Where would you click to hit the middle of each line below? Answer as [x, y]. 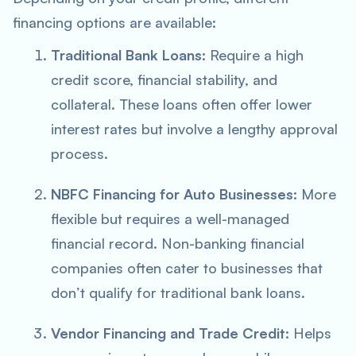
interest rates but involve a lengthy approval [194, 129]
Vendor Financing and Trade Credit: [170, 333]
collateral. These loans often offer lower [182, 104]
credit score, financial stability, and [164, 79]
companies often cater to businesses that [187, 268]
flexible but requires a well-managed [170, 219]
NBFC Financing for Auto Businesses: [174, 194]
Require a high [255, 55]
